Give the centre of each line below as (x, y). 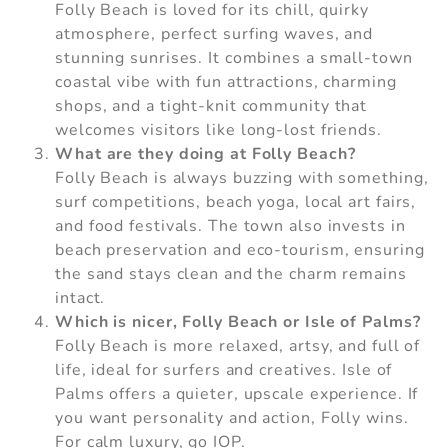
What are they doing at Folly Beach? (205, 154)
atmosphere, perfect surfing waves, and (214, 34)
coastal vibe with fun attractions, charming (226, 82)
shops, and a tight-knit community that (211, 106)
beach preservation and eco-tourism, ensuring (240, 250)
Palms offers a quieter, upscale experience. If (237, 394)
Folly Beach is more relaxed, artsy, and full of (238, 346)
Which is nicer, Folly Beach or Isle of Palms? (238, 322)
